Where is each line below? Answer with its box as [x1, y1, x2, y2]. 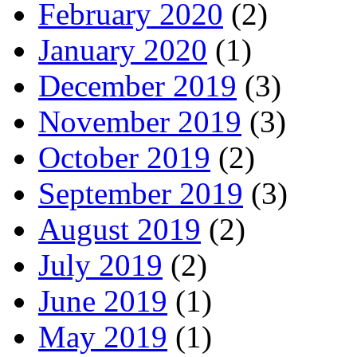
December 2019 [38, 68, 237, 103]
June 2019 [38, 283, 167, 318]
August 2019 [38, 211, 201, 246]
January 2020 [38, 32, 207, 67]
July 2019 [38, 247, 163, 282]
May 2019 [38, 319, 167, 354]
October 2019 [38, 139, 210, 175]
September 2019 [38, 175, 243, 210]
